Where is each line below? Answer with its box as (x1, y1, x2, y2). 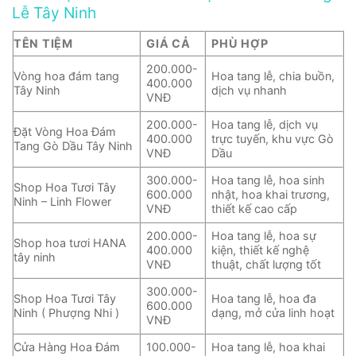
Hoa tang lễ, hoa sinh (211, 172, 326, 187)
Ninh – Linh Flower (14, 194, 111, 208)
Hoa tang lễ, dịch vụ (211, 117, 319, 131)
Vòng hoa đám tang (14, 68, 119, 83)
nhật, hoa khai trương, (211, 187, 331, 201)
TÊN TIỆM (14, 36, 73, 50)
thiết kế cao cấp (211, 201, 298, 215)
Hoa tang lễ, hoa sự (211, 228, 317, 242)
